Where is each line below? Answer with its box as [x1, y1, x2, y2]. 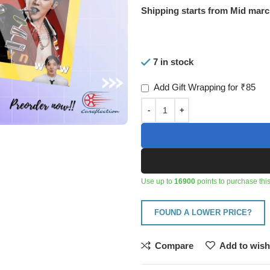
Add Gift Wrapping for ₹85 [152, 82, 256, 93]
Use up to [141, 177, 174, 186]
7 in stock [153, 57, 193, 67]
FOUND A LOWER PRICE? [154, 208, 252, 218]
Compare [155, 240, 194, 251]
